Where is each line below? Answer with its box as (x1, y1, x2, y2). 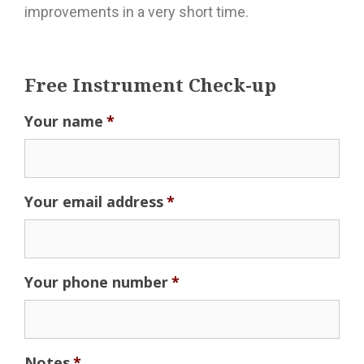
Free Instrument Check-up (24, 72, 276, 98)
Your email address (24, 192, 163, 212)
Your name (24, 111, 103, 132)
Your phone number (24, 272, 168, 292)
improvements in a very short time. (24, 3, 249, 21)
